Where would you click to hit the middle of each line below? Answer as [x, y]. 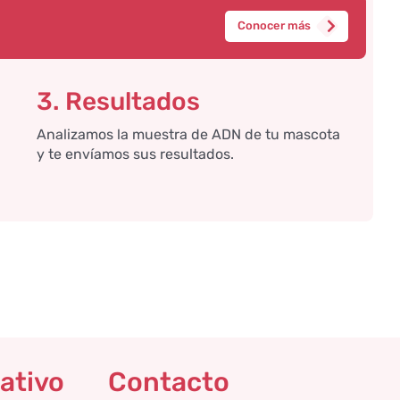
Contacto [169, 382]
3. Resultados [119, 101]
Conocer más [274, 26]
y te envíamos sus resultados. [136, 154]
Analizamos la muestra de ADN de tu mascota [189, 134]
